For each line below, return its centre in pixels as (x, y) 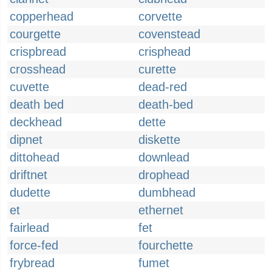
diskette (159, 140)
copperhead (42, 16)
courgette (35, 34)
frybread (32, 263)
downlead (164, 157)
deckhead (36, 122)
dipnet (26, 140)
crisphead (165, 52)
